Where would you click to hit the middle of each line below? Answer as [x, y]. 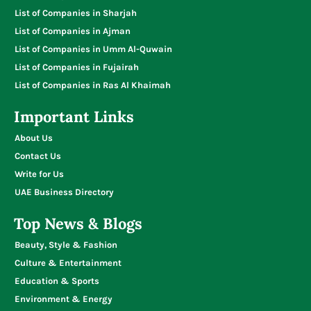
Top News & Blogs [78, 223]
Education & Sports [57, 280]
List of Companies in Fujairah [77, 67]
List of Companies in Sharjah [76, 12]
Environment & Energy [64, 299]
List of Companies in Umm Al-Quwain [93, 49]
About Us [34, 137]
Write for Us [39, 174]
